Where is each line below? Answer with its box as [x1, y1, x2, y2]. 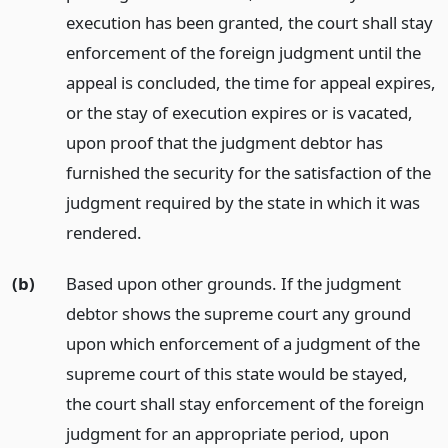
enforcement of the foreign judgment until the [65, 41, 421, 64]
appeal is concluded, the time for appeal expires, [65, 71, 436, 94]
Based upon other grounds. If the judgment [65, 271, 401, 295]
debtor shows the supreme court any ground [65, 301, 411, 325]
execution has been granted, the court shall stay [65, 11, 433, 34]
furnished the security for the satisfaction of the [65, 161, 431, 184]
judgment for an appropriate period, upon [65, 421, 389, 445]
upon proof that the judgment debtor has [65, 131, 383, 154]
